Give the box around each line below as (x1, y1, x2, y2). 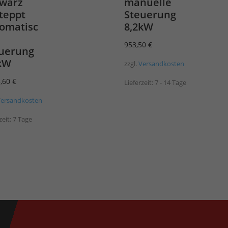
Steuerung (124, 8, 177, 22)
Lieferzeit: (124, 78, 155, 87)
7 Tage (13, 115, 33, 124)
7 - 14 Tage (155, 78, 187, 87)
